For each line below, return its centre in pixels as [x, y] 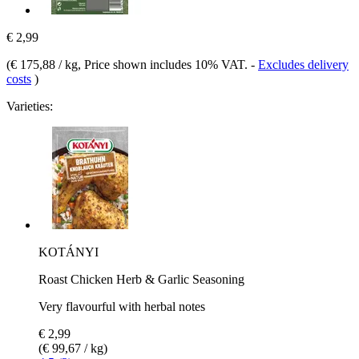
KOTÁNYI [69, 252]
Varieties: [30, 106]
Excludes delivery [303, 64]
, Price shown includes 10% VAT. [164, 64]
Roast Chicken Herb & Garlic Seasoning [141, 279]
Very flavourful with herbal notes [122, 306]
